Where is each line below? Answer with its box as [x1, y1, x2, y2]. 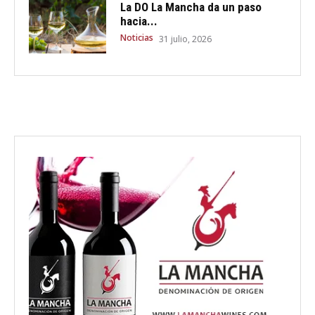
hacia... [120, 14, 157, 29]
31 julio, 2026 [158, 33, 212, 46]
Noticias [120, 32, 153, 44]
